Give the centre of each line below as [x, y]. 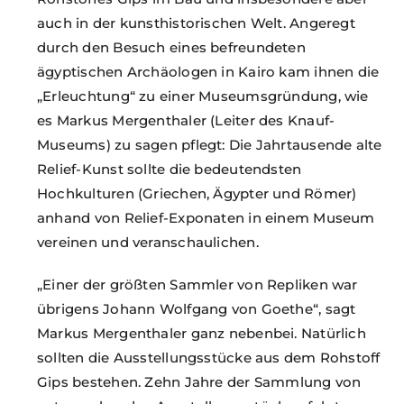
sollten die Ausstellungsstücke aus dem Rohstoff [209, 357]
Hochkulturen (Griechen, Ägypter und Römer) [197, 193]
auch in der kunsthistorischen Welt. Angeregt [196, 23]
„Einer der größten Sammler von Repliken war [197, 284]
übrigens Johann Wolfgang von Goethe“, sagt [197, 308]
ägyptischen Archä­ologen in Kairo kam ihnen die [208, 71]
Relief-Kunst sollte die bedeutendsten [170, 169]
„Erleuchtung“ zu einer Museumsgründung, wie [203, 96]
